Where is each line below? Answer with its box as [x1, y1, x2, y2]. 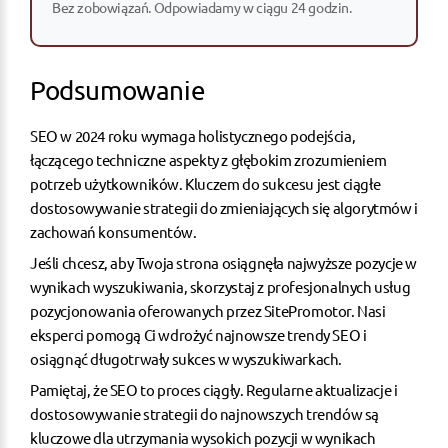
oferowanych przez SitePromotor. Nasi [135, 301, 386, 321]
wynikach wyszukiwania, [30, 277, 190, 297]
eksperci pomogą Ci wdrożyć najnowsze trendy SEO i [30, 325, 367, 345]
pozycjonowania [30, 301, 136, 321]
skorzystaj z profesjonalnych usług [189, 277, 411, 297]
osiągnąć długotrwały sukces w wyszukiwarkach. [30, 349, 342, 369]
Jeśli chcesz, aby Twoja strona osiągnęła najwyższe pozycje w [30, 253, 418, 273]
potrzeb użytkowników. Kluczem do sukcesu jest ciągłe [30, 174, 381, 194]
